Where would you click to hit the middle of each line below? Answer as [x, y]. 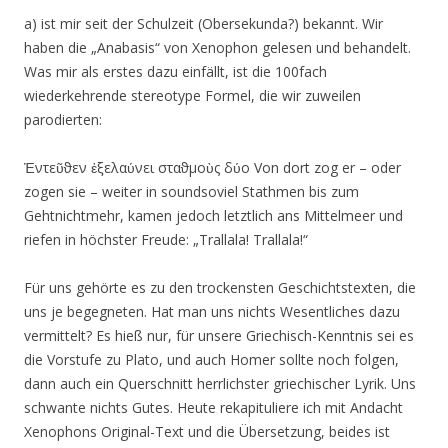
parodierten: [63, 119]
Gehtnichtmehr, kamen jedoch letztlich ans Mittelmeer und [213, 215]
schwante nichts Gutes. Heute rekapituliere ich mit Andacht [213, 407]
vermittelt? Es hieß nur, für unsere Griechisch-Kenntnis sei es [219, 335]
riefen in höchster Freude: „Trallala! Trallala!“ [166, 239]
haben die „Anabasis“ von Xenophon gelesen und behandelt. [217, 47]
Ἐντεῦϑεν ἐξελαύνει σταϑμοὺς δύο [137, 167]
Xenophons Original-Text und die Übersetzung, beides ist [207, 431]
